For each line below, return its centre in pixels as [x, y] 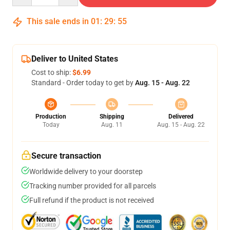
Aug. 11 [112, 125]
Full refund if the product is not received [92, 200]
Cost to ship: [52, 72]
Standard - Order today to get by [83, 83]
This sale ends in [58, 21]
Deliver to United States [75, 59]
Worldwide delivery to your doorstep [86, 171]
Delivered [181, 117]
